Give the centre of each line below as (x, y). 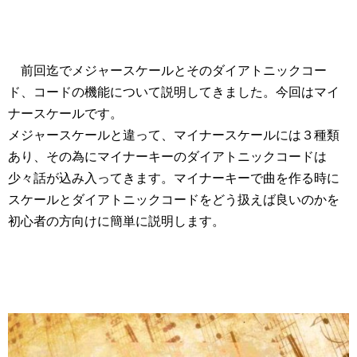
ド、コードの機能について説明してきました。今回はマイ (174, 92)
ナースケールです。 (65, 114)
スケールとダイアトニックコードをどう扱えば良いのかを (174, 200)
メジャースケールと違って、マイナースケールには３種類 (174, 135)
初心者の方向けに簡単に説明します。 (116, 222)
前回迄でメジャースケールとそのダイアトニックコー (167, 71)
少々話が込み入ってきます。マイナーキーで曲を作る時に (174, 178)
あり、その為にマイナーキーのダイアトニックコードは (167, 157)
